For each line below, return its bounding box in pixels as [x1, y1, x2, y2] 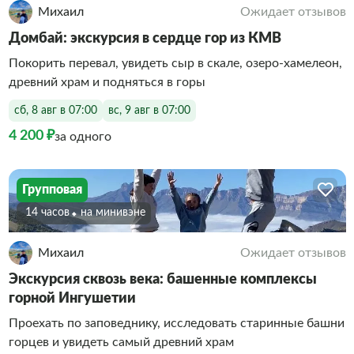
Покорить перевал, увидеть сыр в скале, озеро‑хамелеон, [8, 57, 342, 70]
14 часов [24, 207, 70, 218]
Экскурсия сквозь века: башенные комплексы [8, 272, 317, 287]
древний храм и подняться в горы [8, 76, 205, 88]
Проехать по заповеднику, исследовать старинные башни [8, 316, 345, 330]
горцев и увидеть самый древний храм [8, 335, 234, 348]
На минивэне [86, 207, 145, 218]
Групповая [22, 183, 82, 196]
